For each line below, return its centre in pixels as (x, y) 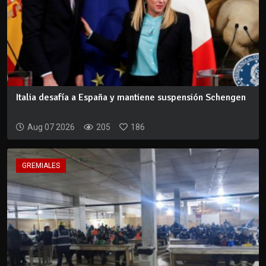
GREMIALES (41, 166)
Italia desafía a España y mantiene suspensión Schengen (131, 98)
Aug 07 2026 (51, 127)
